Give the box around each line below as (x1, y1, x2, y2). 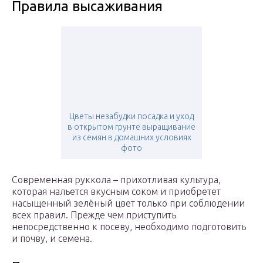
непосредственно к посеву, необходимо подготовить (12, 221, 246, 232)
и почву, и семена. (12, 233, 92, 244)
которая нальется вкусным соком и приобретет (12, 186, 221, 197)
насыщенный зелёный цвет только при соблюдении (12, 198, 245, 209)
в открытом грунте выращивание (68, 122, 195, 132)
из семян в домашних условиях (72, 133, 191, 143)
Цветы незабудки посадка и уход (69, 112, 194, 122)
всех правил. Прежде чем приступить (12, 210, 176, 221)
